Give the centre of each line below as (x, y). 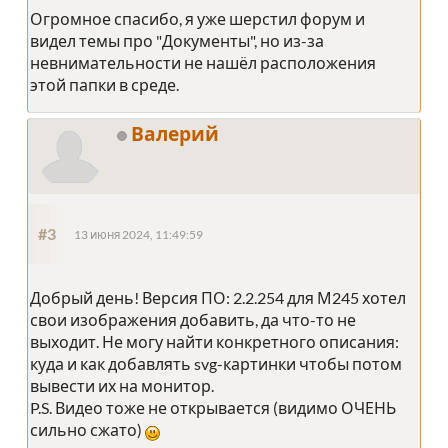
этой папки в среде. (104, 85)
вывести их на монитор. (122, 386)
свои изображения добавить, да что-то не (193, 320)
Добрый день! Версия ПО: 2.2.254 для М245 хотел (218, 298)
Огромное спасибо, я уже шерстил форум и (197, 19)
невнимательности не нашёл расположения (203, 63)
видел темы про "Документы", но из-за (177, 41)
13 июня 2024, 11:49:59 (138, 235)
